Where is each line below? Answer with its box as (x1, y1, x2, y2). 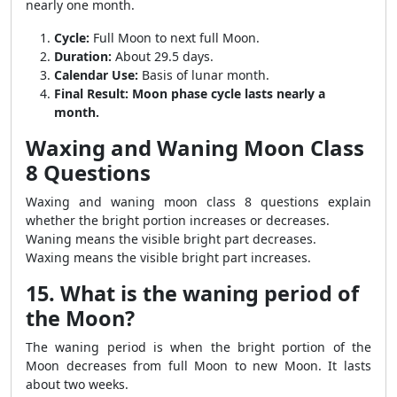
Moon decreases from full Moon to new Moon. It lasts (26, 357, 371, 374)
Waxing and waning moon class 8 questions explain (26, 193, 371, 210)
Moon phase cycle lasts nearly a (132, 85, 325, 102)
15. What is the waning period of (26, 279, 359, 307)
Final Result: (54, 85, 128, 102)
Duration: (54, 48, 112, 65)
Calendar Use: (54, 66, 138, 83)
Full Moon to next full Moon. (90, 29, 260, 46)
